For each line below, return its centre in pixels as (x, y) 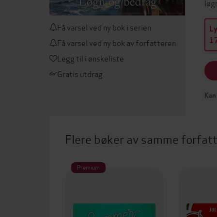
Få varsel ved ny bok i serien (104, 27)
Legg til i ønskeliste (91, 58)
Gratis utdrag (80, 73)
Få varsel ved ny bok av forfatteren (116, 42)
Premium (88, 167)
